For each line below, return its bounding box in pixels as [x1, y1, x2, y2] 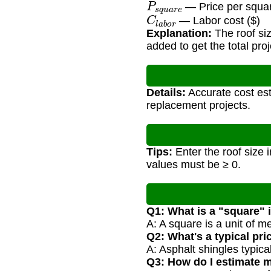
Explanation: [146, 27, 212, 40]
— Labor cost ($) [175, 15, 260, 27]
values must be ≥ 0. [146, 158, 241, 171]
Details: [146, 87, 186, 99]
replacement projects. [146, 99, 250, 112]
